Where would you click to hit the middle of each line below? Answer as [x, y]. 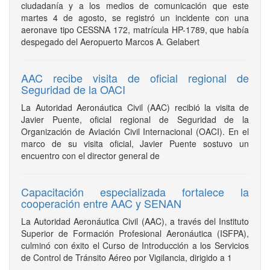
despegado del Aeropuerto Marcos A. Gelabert [110, 42]
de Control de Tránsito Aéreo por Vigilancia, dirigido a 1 [127, 257]
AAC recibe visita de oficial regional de [135, 78]
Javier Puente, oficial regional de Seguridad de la [135, 119]
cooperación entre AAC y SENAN [101, 203]
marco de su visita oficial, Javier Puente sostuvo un [135, 143]
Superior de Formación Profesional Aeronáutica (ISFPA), [135, 233]
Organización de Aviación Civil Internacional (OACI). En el [135, 131]
